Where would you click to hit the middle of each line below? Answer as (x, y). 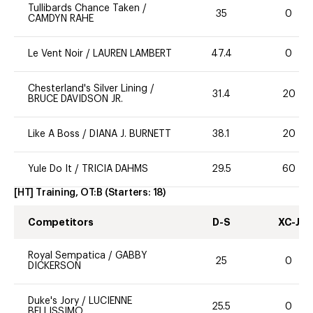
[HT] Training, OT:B (59, 193)
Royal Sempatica (67, 256)
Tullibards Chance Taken (84, 9)
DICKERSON (54, 267)
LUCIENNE (110, 301)
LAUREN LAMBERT (132, 54)
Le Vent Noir (56, 54)
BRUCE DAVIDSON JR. (75, 100)
